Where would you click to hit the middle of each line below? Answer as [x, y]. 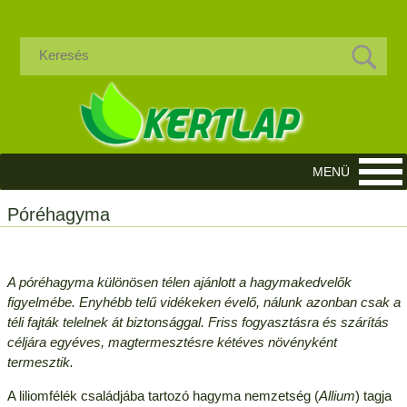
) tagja [373, 395]
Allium [337, 395]
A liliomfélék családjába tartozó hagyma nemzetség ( [163, 395]
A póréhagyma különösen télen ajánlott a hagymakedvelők [179, 282]
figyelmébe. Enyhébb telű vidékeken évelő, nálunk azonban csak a [203, 302]
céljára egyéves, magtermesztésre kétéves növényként [172, 342]
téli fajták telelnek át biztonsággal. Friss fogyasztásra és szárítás [198, 322]
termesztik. [40, 362]
